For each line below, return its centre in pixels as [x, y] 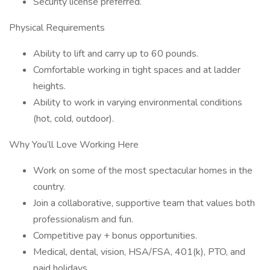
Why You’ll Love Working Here [74, 145]
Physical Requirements [57, 28]
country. [49, 187]
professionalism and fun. [83, 219]
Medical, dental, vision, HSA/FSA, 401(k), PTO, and [139, 252]
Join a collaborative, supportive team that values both [144, 203]
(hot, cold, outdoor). [74, 119]
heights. [49, 86]
